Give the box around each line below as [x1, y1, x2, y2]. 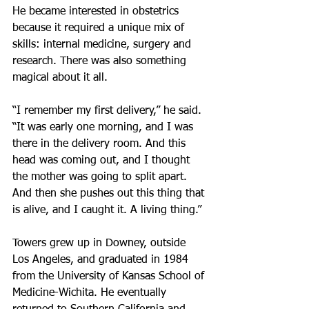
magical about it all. [12, 72, 108, 83]
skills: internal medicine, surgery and [12, 39, 195, 50]
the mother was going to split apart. [12, 172, 190, 183]
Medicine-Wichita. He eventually [12, 288, 170, 299]
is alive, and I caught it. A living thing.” [12, 205, 201, 216]
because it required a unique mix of [12, 23, 188, 34]
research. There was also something [12, 56, 190, 67]
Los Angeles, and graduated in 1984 [12, 255, 192, 266]
